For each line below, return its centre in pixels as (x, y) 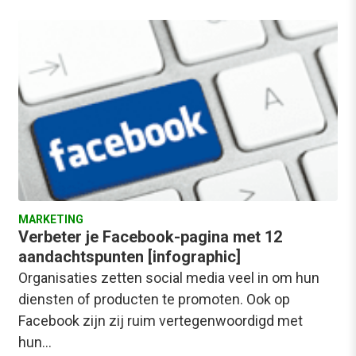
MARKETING (51, 219)
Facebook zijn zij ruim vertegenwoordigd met (161, 320)
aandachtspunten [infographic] (130, 256)
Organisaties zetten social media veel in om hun (169, 277)
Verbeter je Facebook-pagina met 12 (150, 236)
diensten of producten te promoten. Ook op (154, 299)
